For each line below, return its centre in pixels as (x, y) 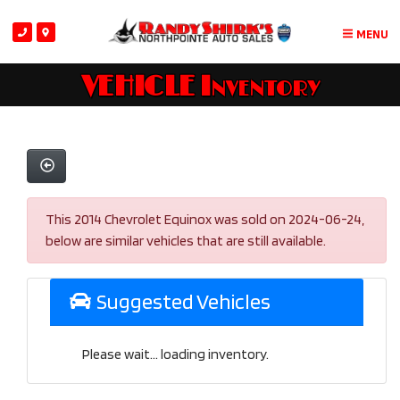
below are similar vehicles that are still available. (186, 241)
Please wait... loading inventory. (175, 354)
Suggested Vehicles (181, 302)
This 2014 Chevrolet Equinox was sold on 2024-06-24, (205, 220)
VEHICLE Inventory (200, 87)
